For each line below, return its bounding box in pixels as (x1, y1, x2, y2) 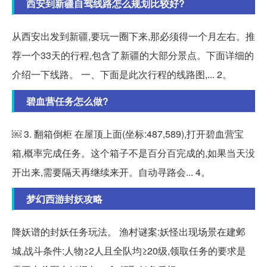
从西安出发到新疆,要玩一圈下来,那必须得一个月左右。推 (12, 29, 255, 43)
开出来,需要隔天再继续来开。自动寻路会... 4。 (12, 164, 210, 179)
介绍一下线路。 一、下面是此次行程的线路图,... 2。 (12, 67, 232, 81)
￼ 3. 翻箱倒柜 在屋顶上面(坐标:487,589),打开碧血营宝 (12, 126, 244, 141)
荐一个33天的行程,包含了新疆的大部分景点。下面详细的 (12, 48, 254, 62)
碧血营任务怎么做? (26, 94, 108, 108)
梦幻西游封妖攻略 (26, 191, 103, 206)
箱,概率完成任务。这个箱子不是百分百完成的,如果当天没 (12, 145, 255, 160)
